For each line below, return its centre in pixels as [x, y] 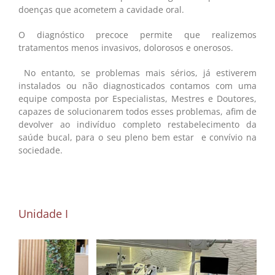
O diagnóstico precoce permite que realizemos [137, 35]
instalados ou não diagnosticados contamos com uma [137, 86]
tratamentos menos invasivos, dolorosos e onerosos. [126, 48]
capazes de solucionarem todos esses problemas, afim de [137, 112]
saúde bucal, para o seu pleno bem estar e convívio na [137, 137]
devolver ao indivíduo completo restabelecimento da [137, 125]
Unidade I [43, 214]
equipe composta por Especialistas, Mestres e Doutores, [137, 99]
